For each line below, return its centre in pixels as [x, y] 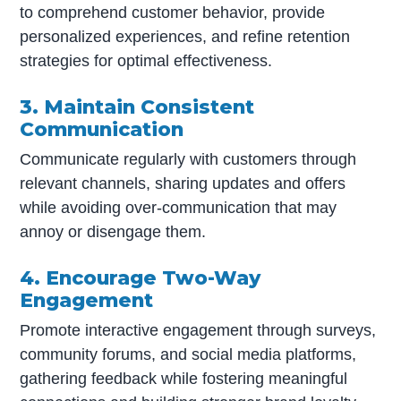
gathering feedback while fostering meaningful [184, 378]
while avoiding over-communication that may [179, 207]
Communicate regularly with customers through [188, 159]
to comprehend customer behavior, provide [173, 12]
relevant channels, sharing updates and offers [183, 183]
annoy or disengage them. [113, 231]
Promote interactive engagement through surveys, [198, 330]
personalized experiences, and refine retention [185, 36]
